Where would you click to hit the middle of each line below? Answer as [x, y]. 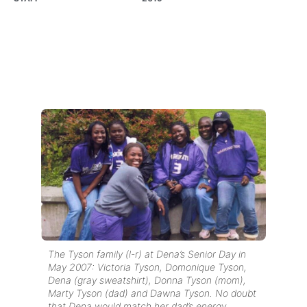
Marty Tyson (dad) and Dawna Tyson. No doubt [152, 293]
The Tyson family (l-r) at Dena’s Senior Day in [147, 254]
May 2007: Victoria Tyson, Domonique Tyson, [147, 267]
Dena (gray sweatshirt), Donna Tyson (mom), [147, 280]
